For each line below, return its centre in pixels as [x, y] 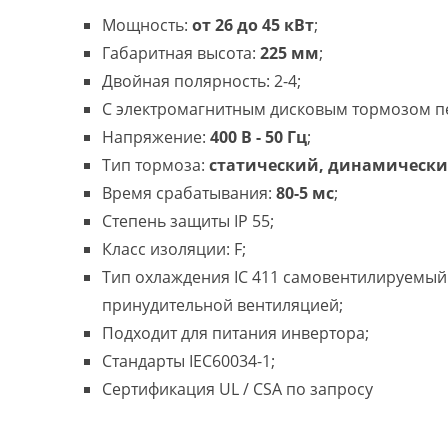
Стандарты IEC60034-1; [188, 361]
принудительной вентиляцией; [222, 305]
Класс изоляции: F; [174, 249]
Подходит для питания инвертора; [235, 333]
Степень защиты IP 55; [188, 221]
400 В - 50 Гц [258, 137]
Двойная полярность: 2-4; [201, 81]
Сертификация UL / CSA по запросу [237, 389]
